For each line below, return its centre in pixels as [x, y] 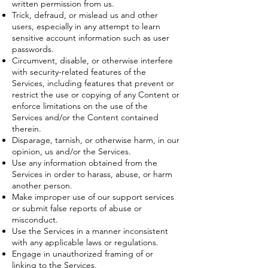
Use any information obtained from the [85, 162]
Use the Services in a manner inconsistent [90, 231]
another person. [42, 185]
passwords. [33, 49]
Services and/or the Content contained [85, 117]
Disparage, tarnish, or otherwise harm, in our [96, 140]
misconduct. [35, 219]
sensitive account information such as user [91, 37]
